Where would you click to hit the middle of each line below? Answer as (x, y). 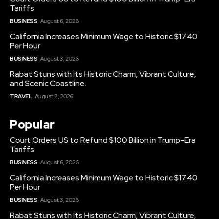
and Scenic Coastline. (48, 84)
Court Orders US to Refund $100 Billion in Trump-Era (103, 140)
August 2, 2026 (54, 97)
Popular (33, 125)
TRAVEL (21, 97)
